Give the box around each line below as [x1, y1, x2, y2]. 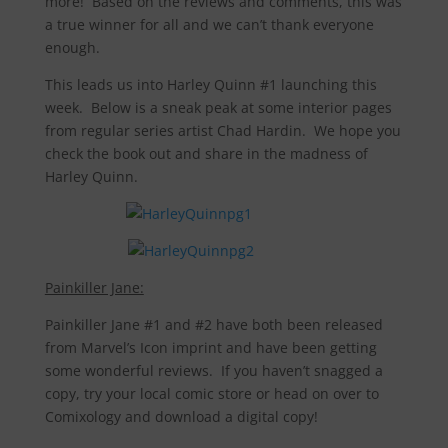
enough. [44, 38, 100, 57]
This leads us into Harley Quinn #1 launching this [44, 75, 377, 94]
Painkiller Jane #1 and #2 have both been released [44, 315, 383, 334]
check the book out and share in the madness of [44, 144, 368, 163]
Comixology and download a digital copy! [44, 407, 318, 426]
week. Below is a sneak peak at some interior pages [44, 98, 392, 117]
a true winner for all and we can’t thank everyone [44, 15, 374, 34]
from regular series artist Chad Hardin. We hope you [44, 121, 401, 140]
